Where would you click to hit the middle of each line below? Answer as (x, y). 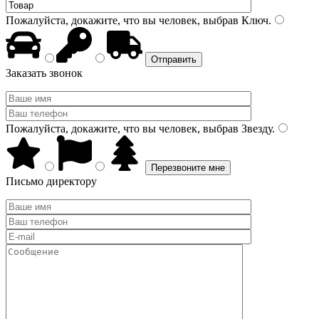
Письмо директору (51, 181)
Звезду (255, 129)
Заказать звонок (44, 73)
